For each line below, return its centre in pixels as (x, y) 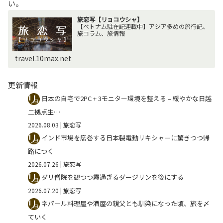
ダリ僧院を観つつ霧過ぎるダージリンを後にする (112, 177)
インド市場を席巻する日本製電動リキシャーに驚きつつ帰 (125, 138)
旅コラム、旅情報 (101, 33)
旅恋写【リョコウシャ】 (110, 19)
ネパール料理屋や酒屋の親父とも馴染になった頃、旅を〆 (125, 204)
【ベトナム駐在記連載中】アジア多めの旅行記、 (143, 26)
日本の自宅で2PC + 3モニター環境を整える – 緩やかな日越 (126, 99)
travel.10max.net (43, 58)
